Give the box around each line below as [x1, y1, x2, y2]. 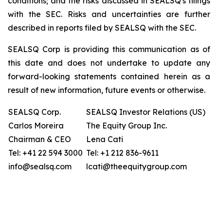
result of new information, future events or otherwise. [8, 85, 205, 95]
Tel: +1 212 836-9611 [86, 148, 159, 158]
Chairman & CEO [8, 134, 71, 144]
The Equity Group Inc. [86, 121, 167, 130]
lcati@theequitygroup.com [86, 162, 187, 171]
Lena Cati [86, 134, 123, 144]
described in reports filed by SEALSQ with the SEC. [8, 23, 196, 33]
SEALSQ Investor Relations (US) [86, 107, 205, 117]
